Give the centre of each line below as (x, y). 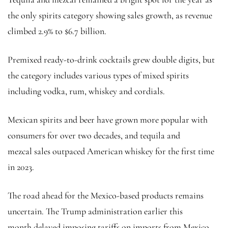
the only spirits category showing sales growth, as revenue (110, 15)
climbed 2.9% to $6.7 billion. (57, 31)
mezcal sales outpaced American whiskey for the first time (111, 151)
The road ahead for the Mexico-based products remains (106, 195)
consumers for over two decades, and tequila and (94, 135)
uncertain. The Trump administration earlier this (95, 211)
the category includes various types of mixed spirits (98, 75)
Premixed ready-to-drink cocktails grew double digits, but (111, 59)
